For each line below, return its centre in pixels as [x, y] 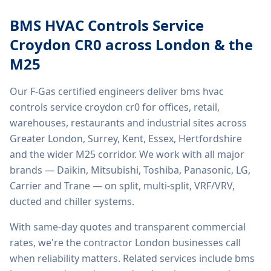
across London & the [177, 44]
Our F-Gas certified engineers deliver [95, 91]
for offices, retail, [180, 107]
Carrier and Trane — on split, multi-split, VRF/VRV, [122, 186]
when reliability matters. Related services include [121, 258]
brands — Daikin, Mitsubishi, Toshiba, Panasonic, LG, [130, 170]
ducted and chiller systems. [72, 201]
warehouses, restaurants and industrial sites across [128, 123]
